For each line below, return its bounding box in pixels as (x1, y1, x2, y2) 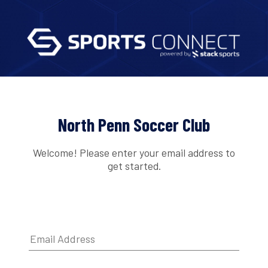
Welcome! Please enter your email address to (33, 145, 235, 159)
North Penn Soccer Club (58, 114, 210, 136)
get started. (107, 159, 161, 172)
